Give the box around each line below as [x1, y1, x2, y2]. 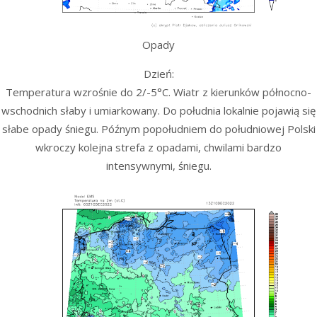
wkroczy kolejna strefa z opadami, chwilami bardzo [35, 139, 282, 154]
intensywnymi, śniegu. [105, 158, 212, 173]
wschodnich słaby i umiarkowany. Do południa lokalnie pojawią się [1, 103, 316, 117]
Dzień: [143, 66, 174, 81]
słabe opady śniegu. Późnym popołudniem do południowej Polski [1, 121, 316, 136]
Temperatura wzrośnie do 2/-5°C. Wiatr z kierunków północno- [6, 84, 311, 99]
